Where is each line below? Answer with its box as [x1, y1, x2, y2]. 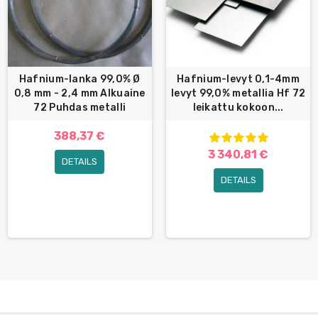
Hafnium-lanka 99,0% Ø [18, 73, 141, 86]
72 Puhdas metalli [33, 102, 126, 114]
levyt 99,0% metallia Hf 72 [170, 87, 306, 100]
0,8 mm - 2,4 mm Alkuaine [13, 87, 146, 100]
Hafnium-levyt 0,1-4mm [177, 73, 300, 86]
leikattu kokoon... [192, 102, 284, 114]
